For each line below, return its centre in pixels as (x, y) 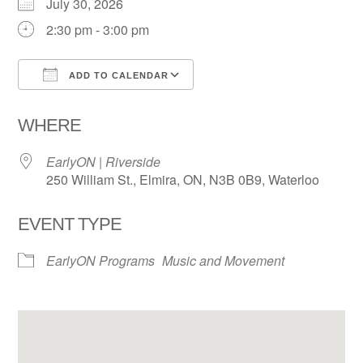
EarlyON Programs (101, 261)
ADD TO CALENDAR (117, 76)
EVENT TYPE (70, 224)
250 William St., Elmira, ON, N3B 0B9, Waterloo (183, 180)
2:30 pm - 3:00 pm (98, 30)
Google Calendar (259, 105)
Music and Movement (224, 261)
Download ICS (89, 105)
